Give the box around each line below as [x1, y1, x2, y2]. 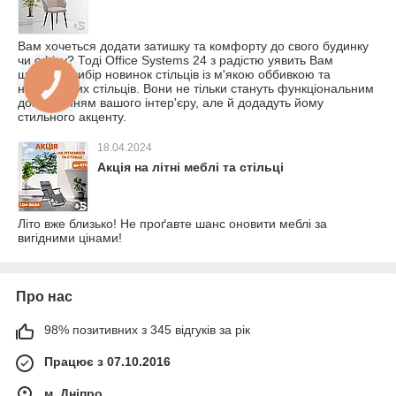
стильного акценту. [18, 110, 126, 124]
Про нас [16, 289, 72, 304]
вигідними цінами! [18, 231, 122, 245]
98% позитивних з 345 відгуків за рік [44, 323, 250, 337]
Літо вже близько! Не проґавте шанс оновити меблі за [18, 217, 327, 231]
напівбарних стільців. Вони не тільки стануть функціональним [18, 81, 374, 95]
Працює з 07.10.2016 [44, 354, 171, 369]
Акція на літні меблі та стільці [97, 160, 284, 174]
